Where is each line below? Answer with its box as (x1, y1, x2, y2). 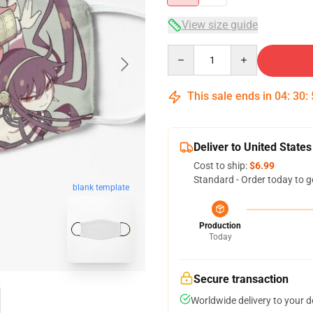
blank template (72, 182, 129, 193)
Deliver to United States (194, 140, 312, 154)
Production (199, 221, 241, 231)
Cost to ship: (194, 160, 249, 171)
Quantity (167, 45, 205, 57)
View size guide (182, 18, 258, 31)
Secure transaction (194, 272, 289, 286)
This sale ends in (184, 89, 275, 103)
